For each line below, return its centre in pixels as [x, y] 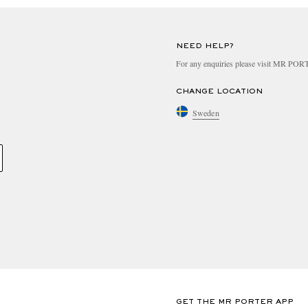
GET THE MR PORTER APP [235, 302]
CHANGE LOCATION [219, 92]
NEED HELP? [205, 46]
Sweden [206, 112]
